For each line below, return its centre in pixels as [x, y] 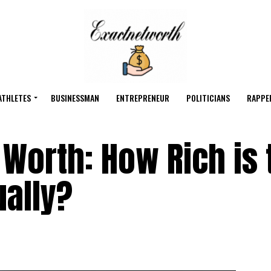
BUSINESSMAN [75, 98]
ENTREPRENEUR [143, 98]
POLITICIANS [208, 98]
